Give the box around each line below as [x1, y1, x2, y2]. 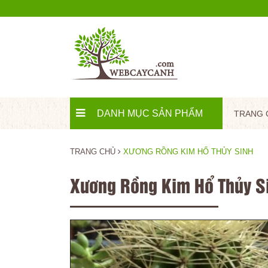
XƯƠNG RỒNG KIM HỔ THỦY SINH [123, 147, 253, 156]
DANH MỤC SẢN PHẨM [97, 108, 203, 118]
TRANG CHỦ [70, 147, 115, 156]
